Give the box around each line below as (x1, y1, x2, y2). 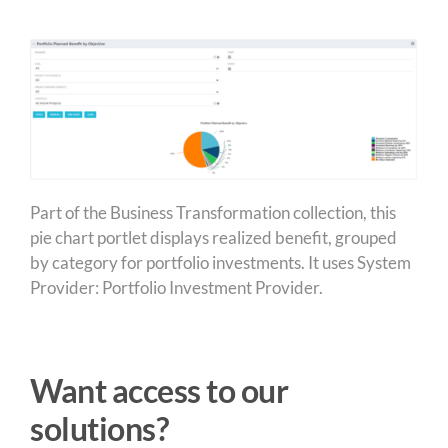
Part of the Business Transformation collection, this (29, 202, 396, 224)
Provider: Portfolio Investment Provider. (29, 277, 323, 299)
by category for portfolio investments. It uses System (29, 252, 411, 274)
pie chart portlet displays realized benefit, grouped (29, 227, 397, 249)
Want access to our (29, 371, 289, 411)
